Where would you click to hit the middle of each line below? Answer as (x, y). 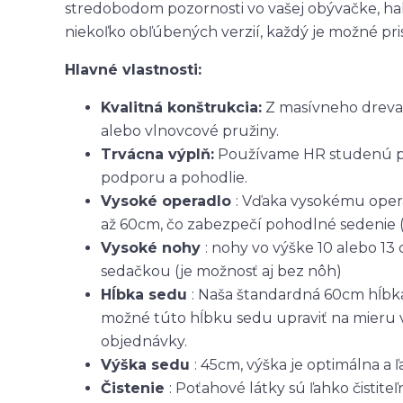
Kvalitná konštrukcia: (181, 107)
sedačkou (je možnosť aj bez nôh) (221, 271)
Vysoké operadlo (168, 201)
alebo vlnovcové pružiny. (190, 130)
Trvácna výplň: (157, 154)
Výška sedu (148, 364)
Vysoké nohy (153, 247)
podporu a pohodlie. (174, 177)
